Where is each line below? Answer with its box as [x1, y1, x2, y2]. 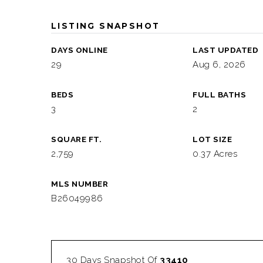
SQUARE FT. [51, 134, 102, 144]
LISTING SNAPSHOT [51, 21, 160, 31]
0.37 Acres [193, 149, 238, 159]
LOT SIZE [193, 134, 232, 144]
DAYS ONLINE [51, 45, 108, 55]
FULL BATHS [193, 90, 247, 99]
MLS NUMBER [51, 179, 108, 188]
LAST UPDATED [193, 45, 259, 55]
